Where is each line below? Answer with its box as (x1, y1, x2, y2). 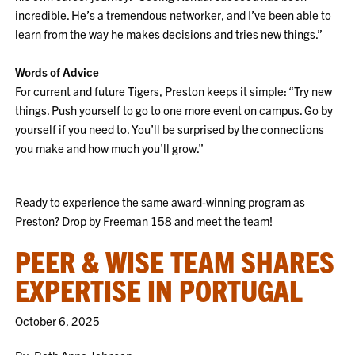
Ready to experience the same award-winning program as (15, 194, 306, 209)
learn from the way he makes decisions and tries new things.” (15, 26, 323, 41)
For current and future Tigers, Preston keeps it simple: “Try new (15, 83, 333, 98)
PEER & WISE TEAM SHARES (15, 242, 335, 279)
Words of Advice (15, 64, 100, 79)
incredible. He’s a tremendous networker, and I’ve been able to (15, 7, 332, 22)
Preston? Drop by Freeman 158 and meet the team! (15, 213, 273, 228)
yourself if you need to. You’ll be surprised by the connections (15, 121, 325, 136)
